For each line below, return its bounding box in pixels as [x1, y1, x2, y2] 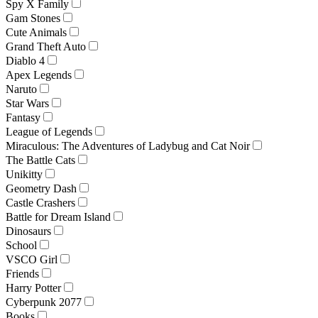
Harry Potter [6, 281, 61, 294]
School [6, 238, 37, 251]
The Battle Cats [6, 153, 75, 166]
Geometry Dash [6, 182, 77, 194]
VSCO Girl [6, 253, 57, 265]
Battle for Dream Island [6, 210, 111, 223]
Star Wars [6, 97, 49, 109]
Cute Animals [6, 26, 67, 38]
